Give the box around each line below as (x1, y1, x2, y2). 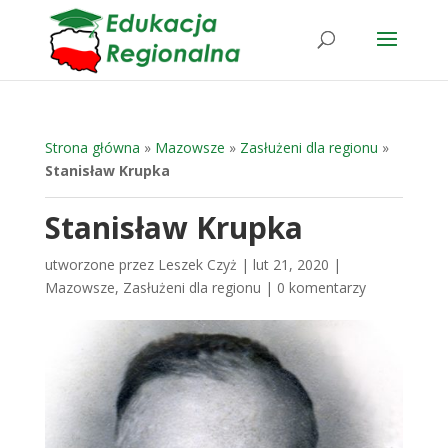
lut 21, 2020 (252, 255, 329, 274)
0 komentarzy (276, 278, 366, 297)
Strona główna (44, 138, 140, 157)
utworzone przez (44, 255, 158, 274)
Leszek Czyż (157, 255, 237, 274)
